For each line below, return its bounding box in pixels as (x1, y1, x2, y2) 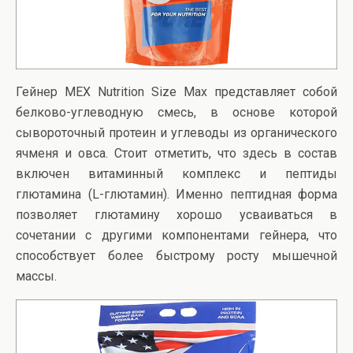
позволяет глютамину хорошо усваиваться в (16, 207, 337, 223)
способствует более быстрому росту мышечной (16, 248, 337, 264)
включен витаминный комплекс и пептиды (16, 166, 337, 182)
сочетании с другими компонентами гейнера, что (16, 228, 337, 243)
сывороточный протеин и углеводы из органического (16, 125, 337, 141)
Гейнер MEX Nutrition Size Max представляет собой (16, 84, 337, 100)
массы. (16, 269, 57, 284)
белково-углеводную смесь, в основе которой (16, 105, 337, 121)
